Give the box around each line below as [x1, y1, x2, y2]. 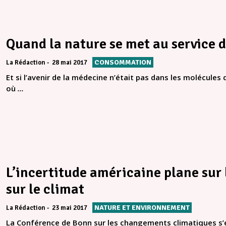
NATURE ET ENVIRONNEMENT [94, 203, 190, 212]
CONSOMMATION [94, 58, 151, 67]
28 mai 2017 [52, 59, 87, 67]
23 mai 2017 [52, 204, 87, 212]
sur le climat [6, 181, 84, 198]
